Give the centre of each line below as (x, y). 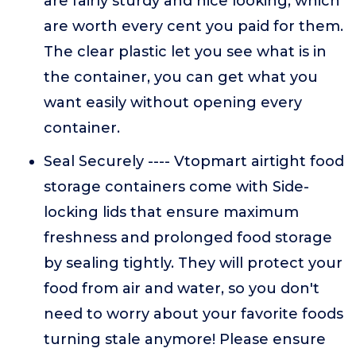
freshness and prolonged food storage (188, 238)
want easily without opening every (173, 103)
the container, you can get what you (181, 77)
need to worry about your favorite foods (193, 314)
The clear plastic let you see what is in (185, 52)
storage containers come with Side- (176, 187)
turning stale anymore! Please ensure (185, 339)
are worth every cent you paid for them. (193, 26)
